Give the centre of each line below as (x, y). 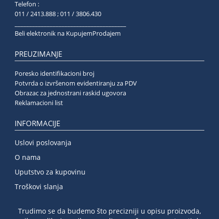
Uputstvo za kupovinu (50, 172)
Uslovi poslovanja (43, 142)
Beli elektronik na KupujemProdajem (68, 33)
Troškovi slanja (39, 186)
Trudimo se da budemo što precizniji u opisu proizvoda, (109, 211)
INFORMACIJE (37, 123)
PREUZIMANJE (38, 54)
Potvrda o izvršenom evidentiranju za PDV (76, 83)
